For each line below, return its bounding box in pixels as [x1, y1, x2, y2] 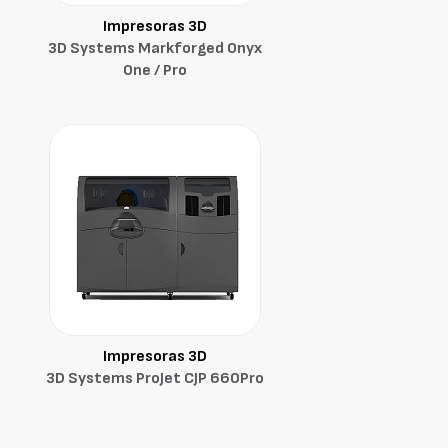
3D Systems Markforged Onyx [48, 39, 262, 58]
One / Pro [123, 61, 187, 80]
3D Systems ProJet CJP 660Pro [46, 369, 264, 388]
